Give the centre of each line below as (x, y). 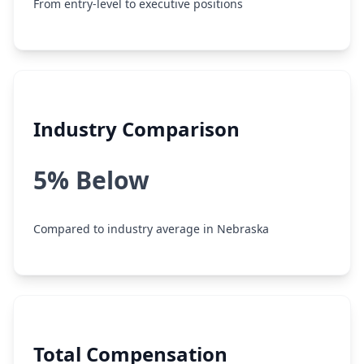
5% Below (91, 180)
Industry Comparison (136, 129)
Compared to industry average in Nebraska (151, 229)
